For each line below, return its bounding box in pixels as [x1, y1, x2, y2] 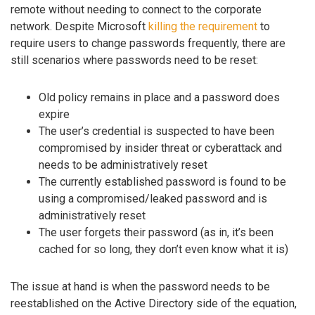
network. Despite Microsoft [11, 20, 148, 34]
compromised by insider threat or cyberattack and [39, 141, 282, 155]
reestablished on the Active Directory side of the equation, [11, 296, 297, 310]
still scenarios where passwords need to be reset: [11, 53, 258, 67]
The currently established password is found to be [39, 174, 286, 188]
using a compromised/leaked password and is [39, 191, 267, 205]
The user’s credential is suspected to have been [39, 124, 274, 138]
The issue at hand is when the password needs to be [11, 279, 270, 293]
